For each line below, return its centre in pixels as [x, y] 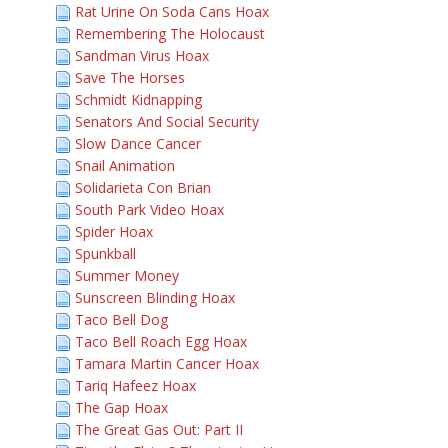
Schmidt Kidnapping [138, 99]
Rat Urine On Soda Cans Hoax [172, 11]
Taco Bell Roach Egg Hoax [161, 341]
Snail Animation [125, 165]
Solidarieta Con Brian [143, 187]
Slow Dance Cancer [138, 143]
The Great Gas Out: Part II [159, 429]
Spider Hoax [114, 231]
